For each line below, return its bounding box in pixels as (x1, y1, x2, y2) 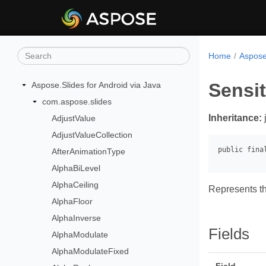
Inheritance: (208, 113, 262, 123)
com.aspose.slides (42, 97, 112, 106)
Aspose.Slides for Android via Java (31, 80, 161, 90)
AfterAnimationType (52, 147, 126, 156)
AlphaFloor (52, 197, 93, 206)
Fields (208, 226, 249, 242)
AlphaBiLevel (52, 163, 101, 173)
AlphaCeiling (52, 180, 99, 189)
